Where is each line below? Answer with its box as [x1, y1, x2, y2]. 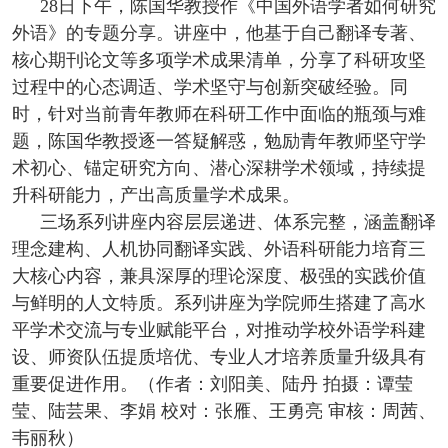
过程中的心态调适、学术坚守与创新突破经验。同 [11, 77, 408, 98]
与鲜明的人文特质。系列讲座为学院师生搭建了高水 [11, 293, 426, 314]
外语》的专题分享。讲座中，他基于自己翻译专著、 [11, 23, 426, 44]
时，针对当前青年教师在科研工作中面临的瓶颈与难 [11, 104, 426, 125]
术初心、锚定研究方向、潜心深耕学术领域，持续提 [11, 158, 426, 179]
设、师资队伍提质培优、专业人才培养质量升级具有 [11, 347, 426, 368]
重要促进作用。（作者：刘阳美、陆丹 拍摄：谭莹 [11, 374, 413, 395]
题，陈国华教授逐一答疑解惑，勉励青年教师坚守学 [11, 131, 426, 152]
